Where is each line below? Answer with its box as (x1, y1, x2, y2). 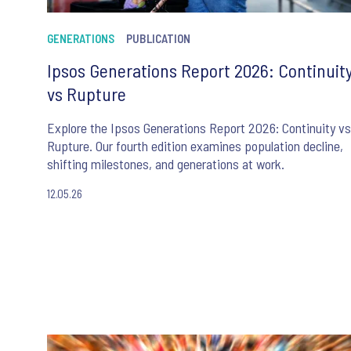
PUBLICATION (126, 31, 190, 45)
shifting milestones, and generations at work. (47, 154, 284, 172)
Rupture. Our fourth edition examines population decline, (47, 136, 343, 154)
